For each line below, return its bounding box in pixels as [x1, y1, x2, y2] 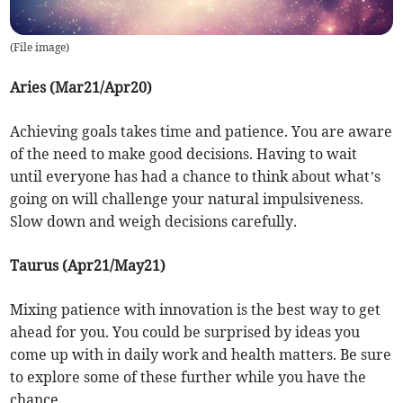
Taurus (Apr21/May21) [10, 256, 166, 275]
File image [13, 40, 67, 55]
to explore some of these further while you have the [10, 368, 367, 387]
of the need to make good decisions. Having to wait [10, 145, 358, 164]
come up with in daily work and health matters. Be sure [10, 345, 392, 364]
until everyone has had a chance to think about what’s [10, 167, 381, 186]
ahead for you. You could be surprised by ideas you [10, 323, 361, 342]
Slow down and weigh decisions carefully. [10, 212, 298, 231]
